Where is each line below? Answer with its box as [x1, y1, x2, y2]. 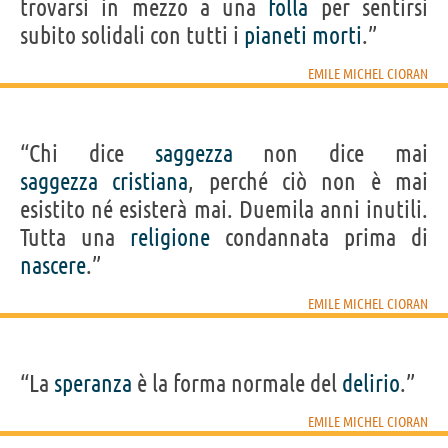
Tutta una [20, 223, 130, 251]
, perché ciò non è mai [188, 167, 429, 195]
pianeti [244, 21, 307, 49]
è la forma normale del [132, 369, 342, 397]
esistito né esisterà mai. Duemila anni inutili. [20, 195, 428, 223]
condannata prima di [210, 223, 428, 251]
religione [130, 223, 210, 251]
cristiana [112, 167, 189, 195]
